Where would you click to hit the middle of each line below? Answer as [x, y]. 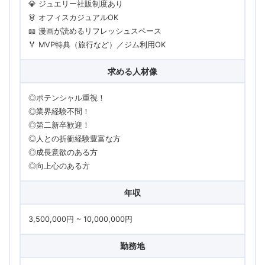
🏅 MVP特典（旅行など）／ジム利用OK [97, 44]
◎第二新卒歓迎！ [59, 125]
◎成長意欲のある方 [63, 152]
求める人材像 [132, 71]
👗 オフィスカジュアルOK [73, 17]
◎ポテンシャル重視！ [67, 98]
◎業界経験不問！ [59, 111]
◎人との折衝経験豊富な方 [74, 138]
